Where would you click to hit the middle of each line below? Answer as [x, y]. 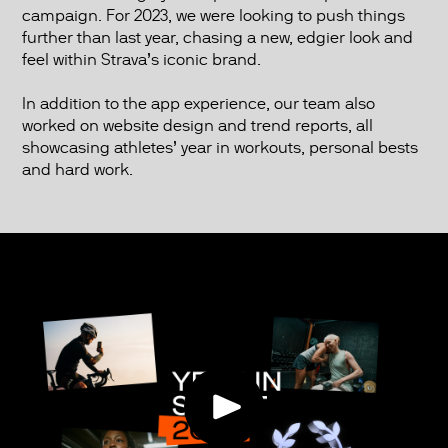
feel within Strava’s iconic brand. [141, 60]
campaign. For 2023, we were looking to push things [213, 16]
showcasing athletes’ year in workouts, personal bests [219, 148]
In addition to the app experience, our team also [198, 104]
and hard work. [77, 170]
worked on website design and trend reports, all [197, 126]
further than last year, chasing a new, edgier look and [217, 38]
